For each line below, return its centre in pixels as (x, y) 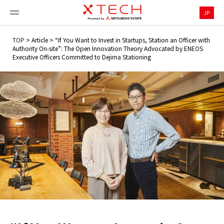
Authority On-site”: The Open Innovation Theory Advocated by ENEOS (108, 48)
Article (40, 40)
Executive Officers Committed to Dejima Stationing (82, 57)
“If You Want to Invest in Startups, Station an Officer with (132, 40)
